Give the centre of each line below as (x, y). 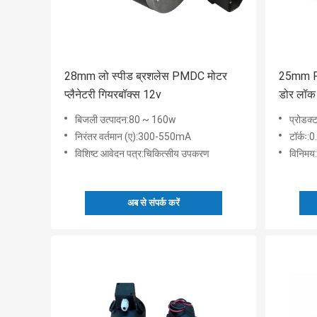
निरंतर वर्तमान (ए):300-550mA (133, 137)
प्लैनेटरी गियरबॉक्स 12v (113, 95)
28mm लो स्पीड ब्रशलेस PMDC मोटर (146, 76)
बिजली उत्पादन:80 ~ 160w (126, 120)
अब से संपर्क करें (154, 203)
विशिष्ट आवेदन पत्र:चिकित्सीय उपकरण (142, 154)
